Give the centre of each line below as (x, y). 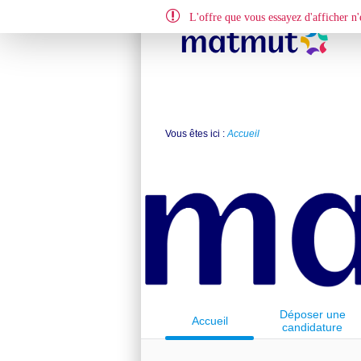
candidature (312, 327)
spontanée (312, 340)
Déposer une (312, 314)
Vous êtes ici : (196, 134)
